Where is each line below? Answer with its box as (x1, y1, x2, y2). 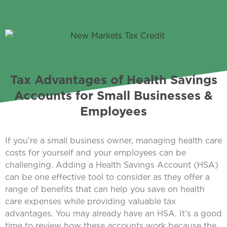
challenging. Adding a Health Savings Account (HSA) (5, 160, 218, 170)
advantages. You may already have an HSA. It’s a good (5, 209, 222, 218)
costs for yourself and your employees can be (5, 148, 186, 158)
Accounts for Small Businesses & (14, 89, 213, 102)
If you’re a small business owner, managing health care (5, 136, 222, 145)
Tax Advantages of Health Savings (10, 73, 217, 87)
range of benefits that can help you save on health (5, 184, 205, 194)
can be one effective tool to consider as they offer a (5, 172, 210, 182)
